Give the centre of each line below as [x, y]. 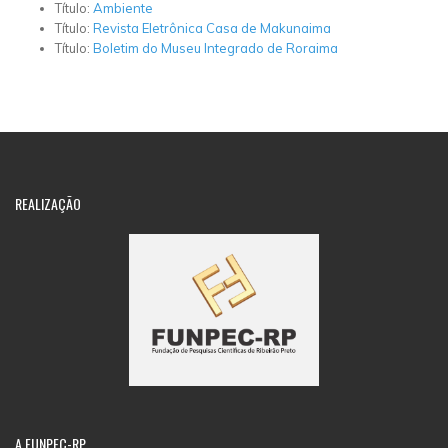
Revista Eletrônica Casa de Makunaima [212, 28]
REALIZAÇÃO [48, 203]
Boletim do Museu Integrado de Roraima [215, 48]
